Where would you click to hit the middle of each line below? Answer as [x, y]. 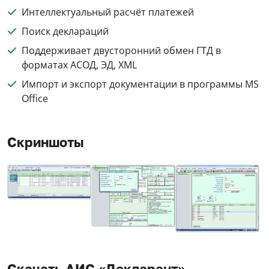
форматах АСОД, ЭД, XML [79, 65]
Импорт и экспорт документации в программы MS [140, 84]
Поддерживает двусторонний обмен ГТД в [121, 50]
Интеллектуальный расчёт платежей [108, 12]
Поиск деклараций [65, 31]
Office [35, 98]
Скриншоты [46, 142]
